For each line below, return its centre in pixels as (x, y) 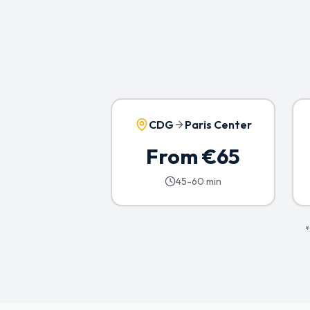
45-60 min (199, 181)
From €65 (193, 156)
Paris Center (218, 125)
